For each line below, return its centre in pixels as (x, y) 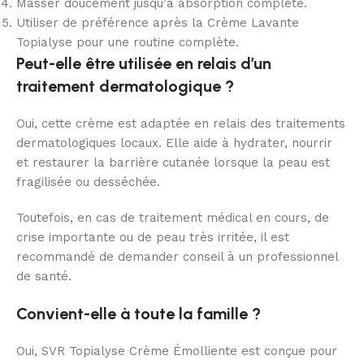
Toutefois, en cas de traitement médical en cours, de (173, 218)
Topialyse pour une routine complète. (128, 43)
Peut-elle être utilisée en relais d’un (144, 64)
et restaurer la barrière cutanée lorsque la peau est (173, 163)
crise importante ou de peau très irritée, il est (153, 238)
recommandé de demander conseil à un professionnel (177, 257)
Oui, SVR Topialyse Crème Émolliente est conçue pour (177, 351)
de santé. (44, 277)
